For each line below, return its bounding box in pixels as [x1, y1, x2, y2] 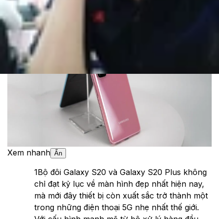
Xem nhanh [7, 148, 50, 158]
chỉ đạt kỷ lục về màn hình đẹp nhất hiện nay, [34, 179, 204, 189]
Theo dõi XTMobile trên [7, 22, 95, 32]
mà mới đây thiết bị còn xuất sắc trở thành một [34, 191, 208, 201]
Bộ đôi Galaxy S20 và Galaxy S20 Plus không [38, 167, 207, 177]
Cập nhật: [7, 10, 45, 21]
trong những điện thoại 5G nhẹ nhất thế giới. [34, 202, 199, 213]
